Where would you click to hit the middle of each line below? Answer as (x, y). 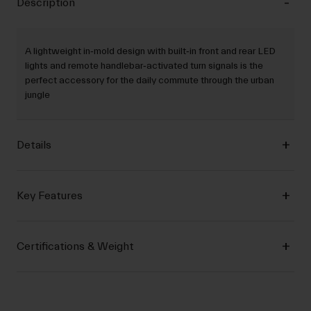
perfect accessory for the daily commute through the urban (150, 81)
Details (34, 145)
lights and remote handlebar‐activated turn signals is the (144, 66)
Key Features (50, 196)
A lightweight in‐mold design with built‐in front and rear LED (150, 52)
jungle (37, 95)
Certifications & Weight (75, 247)
